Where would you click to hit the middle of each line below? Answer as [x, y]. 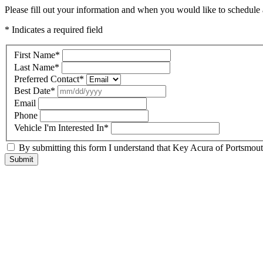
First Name [35, 55]
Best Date [32, 90]
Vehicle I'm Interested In [59, 127]
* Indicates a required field [54, 30]
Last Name [34, 67]
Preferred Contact [47, 79]
